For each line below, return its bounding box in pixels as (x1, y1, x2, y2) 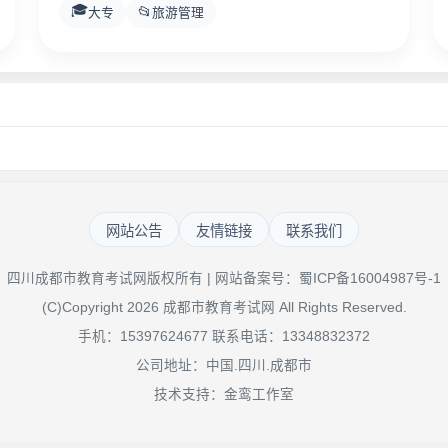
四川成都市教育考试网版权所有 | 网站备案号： (7, 270, 299, 286)
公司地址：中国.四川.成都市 (136, 357, 312, 373)
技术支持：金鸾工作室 (154, 386, 294, 402)
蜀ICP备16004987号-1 (299, 270, 441, 286)
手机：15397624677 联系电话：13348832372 (78, 328, 370, 344)
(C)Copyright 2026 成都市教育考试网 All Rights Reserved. (41, 299, 407, 315)
